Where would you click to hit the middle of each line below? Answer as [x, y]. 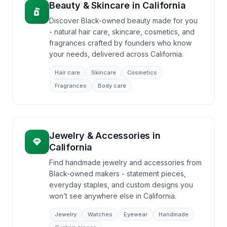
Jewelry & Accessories [100, 136]
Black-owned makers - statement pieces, [118, 174]
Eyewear [136, 214]
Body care [112, 86]
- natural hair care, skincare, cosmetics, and [122, 32]
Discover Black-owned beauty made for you [123, 21]
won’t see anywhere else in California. [113, 196]
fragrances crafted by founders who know [120, 43]
